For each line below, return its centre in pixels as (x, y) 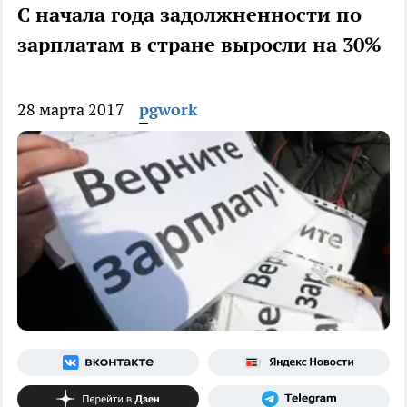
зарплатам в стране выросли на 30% (199, 45)
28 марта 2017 (71, 110)
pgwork (169, 110)
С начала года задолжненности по (189, 15)
